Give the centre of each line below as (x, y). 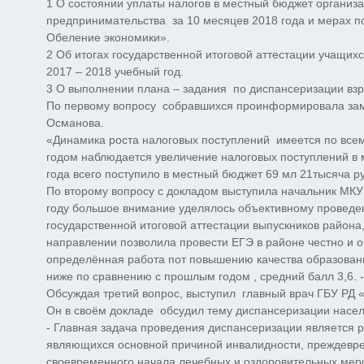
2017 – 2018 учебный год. (115, 71)
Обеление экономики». (108, 37)
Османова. (75, 123)
